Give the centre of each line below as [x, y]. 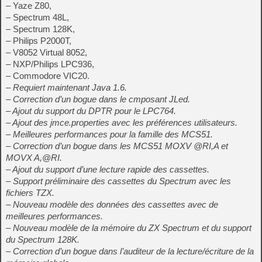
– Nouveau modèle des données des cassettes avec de [112, 204]
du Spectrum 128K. [43, 239]
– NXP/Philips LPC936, [50, 64]
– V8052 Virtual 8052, [46, 52]
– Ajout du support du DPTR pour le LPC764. [91, 111]
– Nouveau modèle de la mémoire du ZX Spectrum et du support [129, 228]
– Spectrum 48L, [37, 17]
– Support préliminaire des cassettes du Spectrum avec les [118, 181]
